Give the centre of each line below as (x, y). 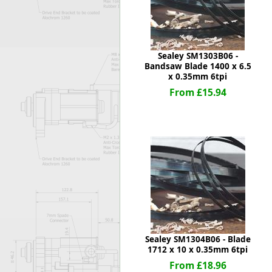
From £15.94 (198, 92)
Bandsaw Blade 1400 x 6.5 (198, 66)
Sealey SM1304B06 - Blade (198, 239)
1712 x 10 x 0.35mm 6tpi (198, 250)
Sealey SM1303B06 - (198, 56)
